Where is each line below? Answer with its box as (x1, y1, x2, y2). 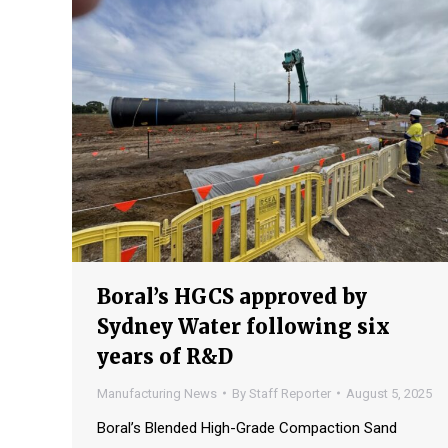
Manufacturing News (97, 385, 217, 401)
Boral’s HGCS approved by (97, 283, 367, 309)
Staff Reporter (249, 385, 331, 401)
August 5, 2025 (346, 385, 432, 401)
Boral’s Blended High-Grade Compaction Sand (97, 418, 397, 437)
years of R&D (97, 343, 233, 369)
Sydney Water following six (97, 313, 390, 339)
